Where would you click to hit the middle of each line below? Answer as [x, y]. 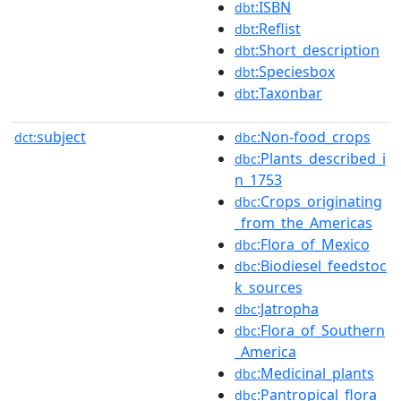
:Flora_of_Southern [321, 330]
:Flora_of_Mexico [313, 244]
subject [61, 137]
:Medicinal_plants [316, 373]
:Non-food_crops [314, 137]
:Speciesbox [295, 71]
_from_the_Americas [303, 222]
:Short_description [317, 50]
